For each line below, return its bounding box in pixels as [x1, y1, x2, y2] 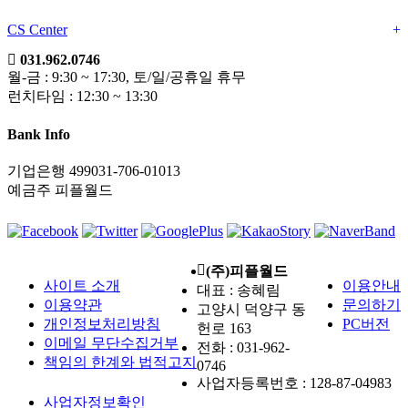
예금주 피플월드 [7, 181, 113, 198]
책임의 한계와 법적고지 [44, 353, 197, 370]
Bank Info [7, 126, 70, 142]
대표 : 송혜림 [197, 281, 280, 298]
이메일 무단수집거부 [44, 334, 178, 351]
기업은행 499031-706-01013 [7, 162, 180, 178]
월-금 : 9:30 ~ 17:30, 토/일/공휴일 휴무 [7, 69, 246, 86]
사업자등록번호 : [197, 374, 310, 391]
